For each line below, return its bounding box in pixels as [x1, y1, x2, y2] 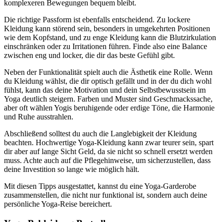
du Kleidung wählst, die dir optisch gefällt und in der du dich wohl [4, 77, 212, 86]
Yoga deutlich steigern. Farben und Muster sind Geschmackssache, [4, 95, 213, 104]
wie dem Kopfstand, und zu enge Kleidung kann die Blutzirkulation [4, 33, 216, 42]
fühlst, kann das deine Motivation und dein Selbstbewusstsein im [4, 86, 206, 95]
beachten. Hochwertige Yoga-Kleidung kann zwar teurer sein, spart [4, 138, 214, 147]
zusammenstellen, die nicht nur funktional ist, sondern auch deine [4, 191, 207, 200]
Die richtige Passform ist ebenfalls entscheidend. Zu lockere [4, 15, 190, 24]
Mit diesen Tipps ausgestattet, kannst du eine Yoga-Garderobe [4, 182, 196, 191]
